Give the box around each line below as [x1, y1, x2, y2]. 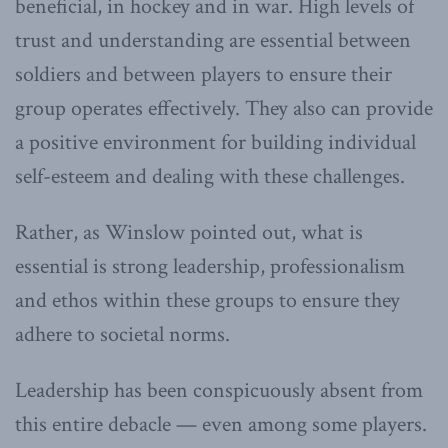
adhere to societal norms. [15, 319, 230, 349]
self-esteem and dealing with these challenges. [15, 161, 405, 191]
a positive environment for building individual [15, 127, 416, 157]
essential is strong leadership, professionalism [15, 251, 405, 281]
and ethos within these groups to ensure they [15, 285, 400, 315]
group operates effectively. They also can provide [15, 93, 433, 123]
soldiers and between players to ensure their [15, 59, 392, 89]
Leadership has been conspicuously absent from [15, 375, 423, 405]
